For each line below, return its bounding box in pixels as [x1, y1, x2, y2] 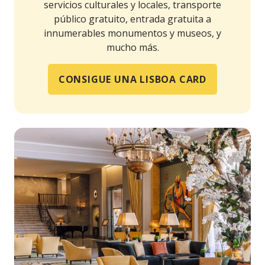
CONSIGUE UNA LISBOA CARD [58, 73, 207, 86]
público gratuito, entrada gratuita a [54, 12, 211, 26]
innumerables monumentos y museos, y [44, 27, 221, 40]
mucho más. [106, 41, 159, 54]
